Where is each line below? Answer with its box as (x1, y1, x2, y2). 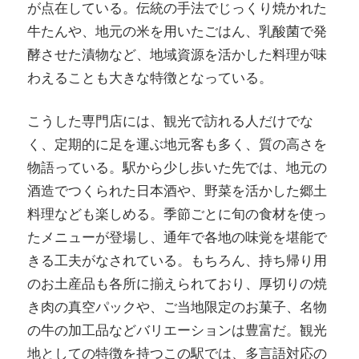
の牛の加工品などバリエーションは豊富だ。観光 (27, 320, 327, 341)
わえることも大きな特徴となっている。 (27, 67, 272, 88)
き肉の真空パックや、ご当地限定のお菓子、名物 (27, 296, 327, 318)
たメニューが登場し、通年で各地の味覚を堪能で (27, 227, 327, 248)
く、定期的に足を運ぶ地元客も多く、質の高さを (27, 134, 327, 155)
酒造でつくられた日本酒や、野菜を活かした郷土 (27, 180, 327, 202)
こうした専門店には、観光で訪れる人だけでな (27, 111, 313, 132)
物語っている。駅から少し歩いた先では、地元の (27, 157, 327, 179)
